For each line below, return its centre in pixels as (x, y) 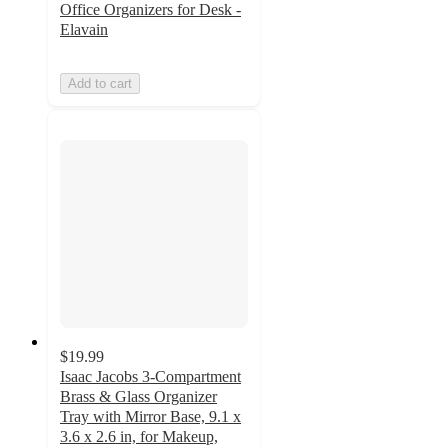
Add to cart (100, 83)
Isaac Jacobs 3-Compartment (150, 377)
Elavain (84, 29)
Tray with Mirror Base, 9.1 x (150, 417)
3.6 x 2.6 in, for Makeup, (139, 437)
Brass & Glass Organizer (138, 397)
